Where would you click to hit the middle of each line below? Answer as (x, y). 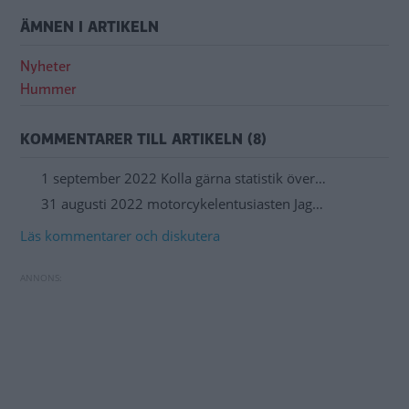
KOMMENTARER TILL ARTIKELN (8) (143, 140)
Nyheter (46, 67)
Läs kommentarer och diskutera (120, 236)
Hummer (48, 90)
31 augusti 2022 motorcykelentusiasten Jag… (182, 203)
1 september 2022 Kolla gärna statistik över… (183, 178)
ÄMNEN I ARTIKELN (89, 27)
